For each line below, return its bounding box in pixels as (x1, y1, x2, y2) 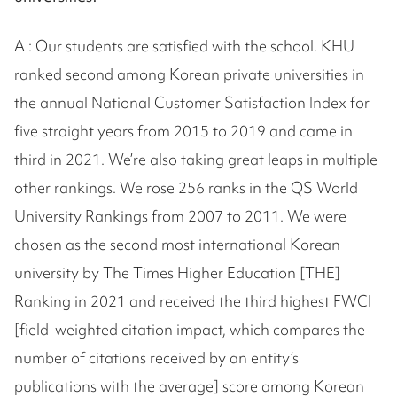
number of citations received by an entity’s (14, 346, 299, 368)
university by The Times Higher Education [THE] (14, 261, 340, 283)
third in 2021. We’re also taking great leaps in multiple (14, 148, 378, 169)
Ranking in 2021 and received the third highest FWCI (14, 290, 371, 311)
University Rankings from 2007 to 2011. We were (14, 205, 346, 226)
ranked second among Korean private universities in (14, 63, 364, 84)
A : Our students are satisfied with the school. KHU (14, 35, 354, 56)
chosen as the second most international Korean (14, 233, 340, 254)
